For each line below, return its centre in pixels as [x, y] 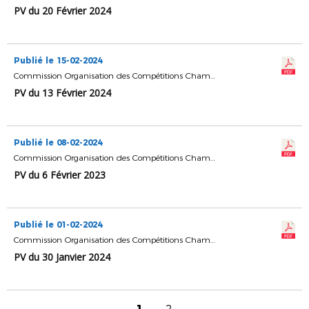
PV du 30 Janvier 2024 [62, 257]
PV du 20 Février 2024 [62, 11]
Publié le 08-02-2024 [58, 142]
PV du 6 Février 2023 [60, 175]
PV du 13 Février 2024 [62, 93]
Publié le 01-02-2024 [58, 225]
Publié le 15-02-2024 [58, 60]
